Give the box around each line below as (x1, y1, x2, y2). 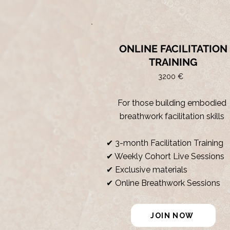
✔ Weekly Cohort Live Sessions (106, 151, 224, 162)
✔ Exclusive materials (106, 165, 187, 175)
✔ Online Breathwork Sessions (106, 178, 220, 188)
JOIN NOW (150, 211, 194, 220)
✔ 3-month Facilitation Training (106, 138, 225, 148)
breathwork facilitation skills (119, 111, 224, 122)
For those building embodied (117, 98, 226, 108)
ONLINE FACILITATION (119, 43, 227, 55)
